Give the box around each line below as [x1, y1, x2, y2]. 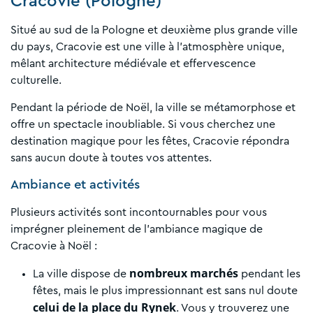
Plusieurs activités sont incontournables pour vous [10, 206, 267, 218]
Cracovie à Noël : [10, 240, 100, 252]
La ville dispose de [33, 268, 129, 279]
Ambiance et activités [10, 177, 140, 191]
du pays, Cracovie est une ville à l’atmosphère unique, [10, 41, 284, 52]
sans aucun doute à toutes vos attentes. [10, 152, 212, 163]
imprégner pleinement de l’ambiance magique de [10, 223, 263, 235]
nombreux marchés [129, 265, 238, 281]
